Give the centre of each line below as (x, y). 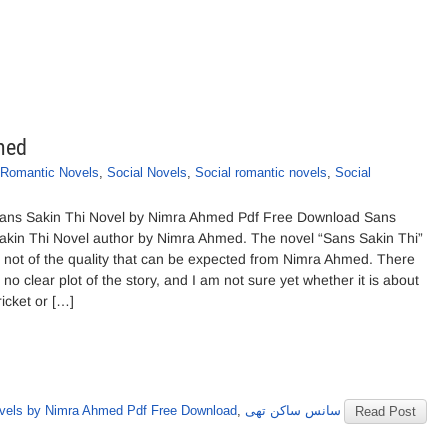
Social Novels (147, 172)
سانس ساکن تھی (293, 410)
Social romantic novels (261, 172)
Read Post (385, 411)
